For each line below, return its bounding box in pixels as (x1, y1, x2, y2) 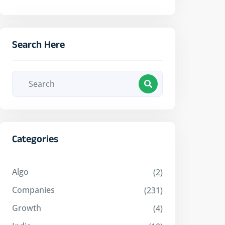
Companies (12, 184, 55, 195)
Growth (12, 202, 41, 213)
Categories (12, 133, 58, 148)
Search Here (12, 39, 65, 54)
